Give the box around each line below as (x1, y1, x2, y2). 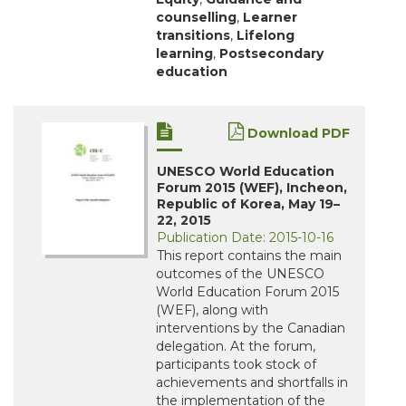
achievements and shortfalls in (156, 374, 348, 391)
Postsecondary (219, 45, 324, 63)
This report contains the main (157, 247, 342, 265)
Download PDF (244, 125, 350, 142)
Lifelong (237, 27, 295, 44)
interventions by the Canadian (156, 320, 345, 337)
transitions (156, 27, 230, 44)
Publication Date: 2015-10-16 (157, 229, 333, 246)
